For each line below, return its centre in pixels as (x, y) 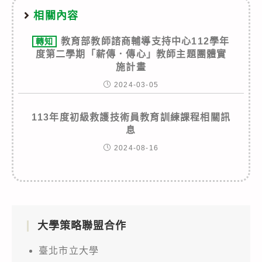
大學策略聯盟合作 (82, 225)
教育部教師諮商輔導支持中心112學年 (145, 41)
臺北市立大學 (69, 250)
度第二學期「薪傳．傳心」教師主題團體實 (131, 54)
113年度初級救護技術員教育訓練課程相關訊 (131, 117)
